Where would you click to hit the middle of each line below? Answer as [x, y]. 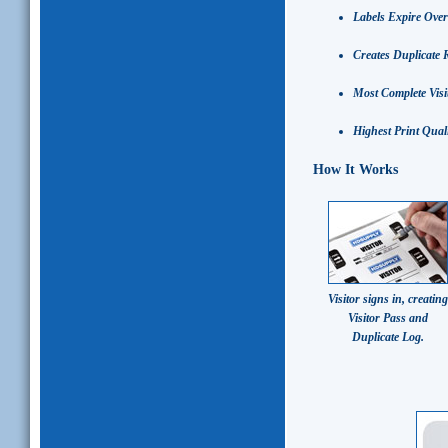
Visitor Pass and [388, 318]
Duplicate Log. [388, 337]
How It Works [355, 169]
